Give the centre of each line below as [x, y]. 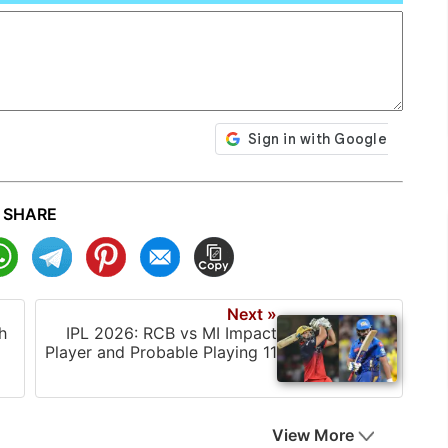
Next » [252, 313]
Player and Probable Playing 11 [161, 351]
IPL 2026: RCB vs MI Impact [171, 332]
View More [313, 435]
